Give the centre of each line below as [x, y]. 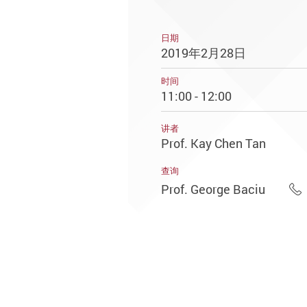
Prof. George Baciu [213, 189]
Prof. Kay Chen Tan [213, 144]
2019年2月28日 [204, 53]
